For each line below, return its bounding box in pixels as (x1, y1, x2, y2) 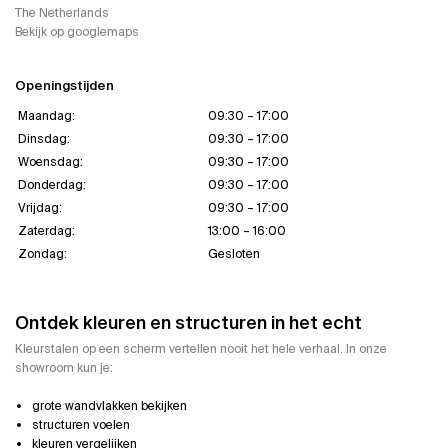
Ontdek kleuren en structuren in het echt (15, 311, 362, 336)
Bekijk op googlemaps (15, 24, 139, 41)
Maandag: (18, 108, 75, 125)
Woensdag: (18, 154, 83, 171)
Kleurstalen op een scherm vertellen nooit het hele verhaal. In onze (15, 340, 387, 357)
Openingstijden (15, 77, 114, 95)
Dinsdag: (18, 131, 70, 148)
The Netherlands (15, 5, 109, 22)
